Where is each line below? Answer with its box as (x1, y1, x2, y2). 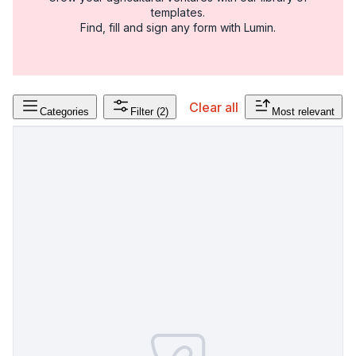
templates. (151, 5, 205, 19)
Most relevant (272, 106, 335, 118)
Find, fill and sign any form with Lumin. (79, 20, 277, 34)
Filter (130, 106, 153, 118)
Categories (40, 106, 89, 118)
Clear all (189, 99, 239, 115)
